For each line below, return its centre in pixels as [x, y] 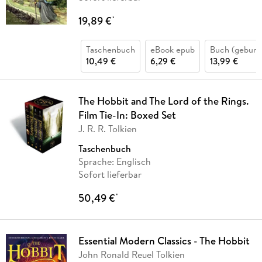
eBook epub [172, 50]
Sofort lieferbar [110, 175]
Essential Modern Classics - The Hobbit [164, 241]
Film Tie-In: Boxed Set [127, 115]
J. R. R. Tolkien [107, 129]
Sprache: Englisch [114, 162]
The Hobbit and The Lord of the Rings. [163, 101]
